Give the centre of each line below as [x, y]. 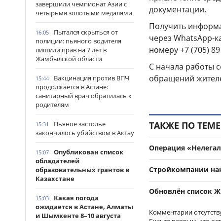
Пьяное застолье [80, 124]
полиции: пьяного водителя [78, 41]
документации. [178, 10]
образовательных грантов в [82, 170]
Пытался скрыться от [86, 32]
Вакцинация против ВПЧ [92, 78]
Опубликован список [89, 152]
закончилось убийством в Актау [85, 133]
